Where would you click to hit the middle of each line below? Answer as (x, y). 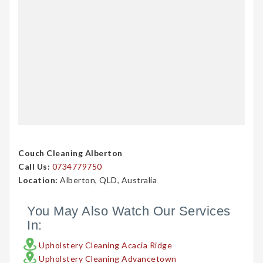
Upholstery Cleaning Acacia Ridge (105, 245)
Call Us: (34, 167)
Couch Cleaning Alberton (70, 153)
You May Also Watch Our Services (129, 211)
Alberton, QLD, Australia (107, 180)
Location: (38, 180)
